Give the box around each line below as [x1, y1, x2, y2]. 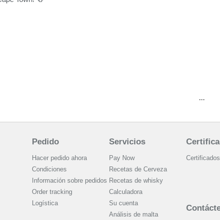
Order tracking [31, 188, 72, 196]
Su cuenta [109, 199, 138, 207]
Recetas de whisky [109, 177, 163, 185]
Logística [31, 199, 58, 207]
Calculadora [109, 188, 142, 196]
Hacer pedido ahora [31, 154, 87, 162]
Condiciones [31, 165, 67, 173]
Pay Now [109, 154, 135, 162]
